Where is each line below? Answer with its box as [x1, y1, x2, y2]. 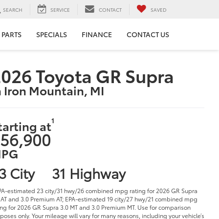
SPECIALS [36, 29, 67, 40]
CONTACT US [127, 29, 169, 40]
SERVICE [50, 5, 70, 13]
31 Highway [51, 162, 126, 182]
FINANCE [82, 29, 112, 40]
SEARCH [3, 5, 22, 13]
